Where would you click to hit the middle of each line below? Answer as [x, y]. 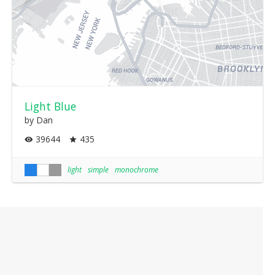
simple [98, 169]
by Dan [39, 120]
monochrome [137, 169]
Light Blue [50, 106]
